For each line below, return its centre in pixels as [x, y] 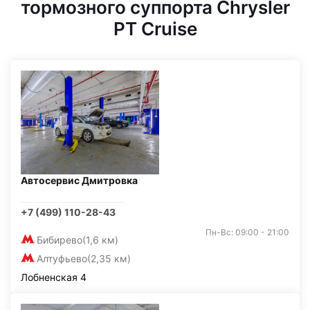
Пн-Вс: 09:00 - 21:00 [247, 232]
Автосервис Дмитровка [79, 180]
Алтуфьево [62, 258]
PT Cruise [155, 29]
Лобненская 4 [54, 277]
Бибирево [60, 240]
